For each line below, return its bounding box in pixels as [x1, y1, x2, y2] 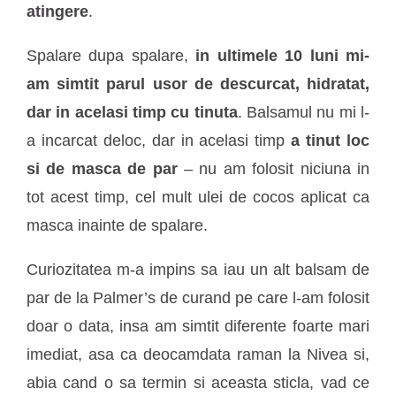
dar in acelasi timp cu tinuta [27, 103, 238, 122]
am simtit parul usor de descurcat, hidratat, [27, 75, 369, 94]
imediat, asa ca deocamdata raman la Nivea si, [27, 346, 369, 364]
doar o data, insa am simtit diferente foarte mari [27, 317, 369, 336]
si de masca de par [27, 160, 178, 179]
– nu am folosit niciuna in [177, 160, 370, 179]
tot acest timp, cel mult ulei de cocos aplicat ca [27, 188, 369, 207]
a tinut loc [291, 132, 370, 150]
